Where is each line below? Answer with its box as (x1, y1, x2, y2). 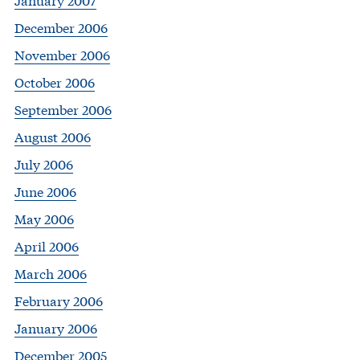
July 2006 (14, 154, 73, 174)
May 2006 (14, 209, 74, 228)
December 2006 (14, 18, 108, 37)
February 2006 (14, 291, 103, 310)
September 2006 (14, 100, 112, 119)
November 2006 (14, 45, 110, 64)
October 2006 (14, 72, 95, 92)
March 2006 (14, 264, 87, 283)
